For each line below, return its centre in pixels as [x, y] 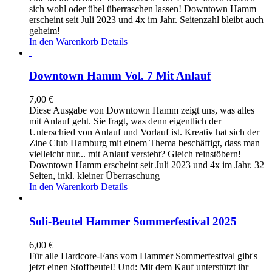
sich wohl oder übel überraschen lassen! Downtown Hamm [143, 8]
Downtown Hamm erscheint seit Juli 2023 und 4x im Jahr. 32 [147, 165]
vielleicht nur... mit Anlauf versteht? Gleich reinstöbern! [135, 154]
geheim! [45, 30]
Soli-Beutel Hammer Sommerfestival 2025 [133, 221]
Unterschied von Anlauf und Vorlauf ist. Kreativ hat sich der [144, 132]
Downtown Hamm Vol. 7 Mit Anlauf [120, 76]
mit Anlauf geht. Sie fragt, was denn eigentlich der [125, 121]
